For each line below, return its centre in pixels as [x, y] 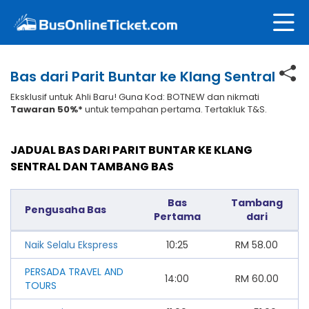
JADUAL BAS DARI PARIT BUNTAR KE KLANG [131, 150]
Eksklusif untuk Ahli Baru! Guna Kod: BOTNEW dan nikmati [135, 97]
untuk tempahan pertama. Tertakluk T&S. [175, 109]
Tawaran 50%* [47, 109]
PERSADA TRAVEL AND [74, 271]
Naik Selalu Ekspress [71, 245]
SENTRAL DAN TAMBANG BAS [92, 166]
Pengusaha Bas [66, 209]
